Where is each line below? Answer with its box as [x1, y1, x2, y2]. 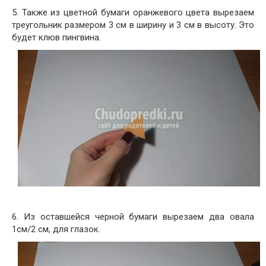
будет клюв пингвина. [12, 32, 101, 43]
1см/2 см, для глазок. [12, 224, 100, 235]
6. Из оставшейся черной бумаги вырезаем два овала [12, 211, 254, 223]
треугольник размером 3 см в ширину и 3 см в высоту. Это [12, 20, 254, 31]
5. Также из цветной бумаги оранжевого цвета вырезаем [12, 7, 254, 18]
